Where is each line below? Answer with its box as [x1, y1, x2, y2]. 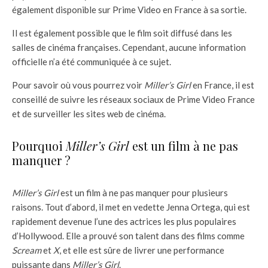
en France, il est [191, 79, 254, 90]
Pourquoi [12, 137, 66, 154]
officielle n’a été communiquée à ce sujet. [12, 56, 171, 67]
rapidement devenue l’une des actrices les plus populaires [12, 215, 236, 227]
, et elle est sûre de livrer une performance [59, 244, 224, 255]
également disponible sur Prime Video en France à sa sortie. [12, 4, 246, 15]
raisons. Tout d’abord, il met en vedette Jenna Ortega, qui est [12, 201, 250, 212]
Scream [12, 244, 41, 255]
